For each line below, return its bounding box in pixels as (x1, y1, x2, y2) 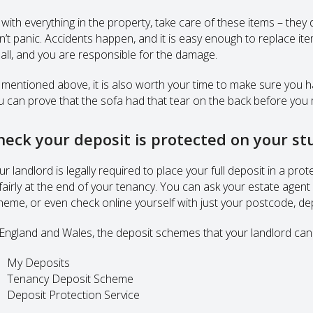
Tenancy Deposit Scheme (6, 270, 133, 286)
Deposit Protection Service (6, 286, 140, 303)
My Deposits (6, 254, 70, 270)
